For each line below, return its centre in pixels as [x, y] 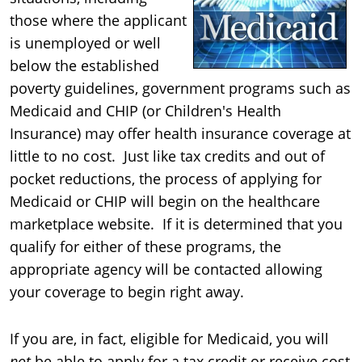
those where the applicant [98, 21]
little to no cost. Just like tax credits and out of [167, 156]
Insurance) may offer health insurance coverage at [180, 134]
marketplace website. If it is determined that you [176, 224]
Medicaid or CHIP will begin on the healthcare [165, 202]
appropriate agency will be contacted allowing [166, 269]
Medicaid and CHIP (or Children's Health [145, 111]
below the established [84, 66]
